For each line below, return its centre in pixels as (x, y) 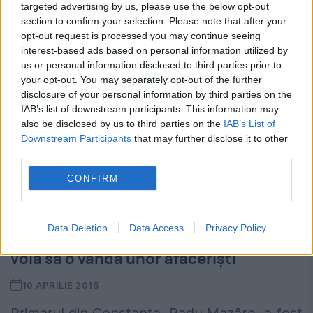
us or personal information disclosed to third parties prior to (151, 65)
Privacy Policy (235, 228)
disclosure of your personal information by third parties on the (156, 94)
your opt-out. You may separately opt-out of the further (141, 80)
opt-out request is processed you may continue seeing (141, 36)
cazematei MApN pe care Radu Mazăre (152, 238)
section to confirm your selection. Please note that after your (154, 21)
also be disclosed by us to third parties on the (122, 124)
